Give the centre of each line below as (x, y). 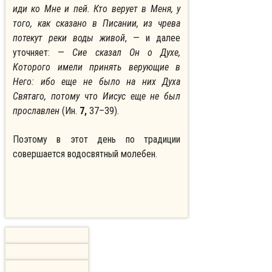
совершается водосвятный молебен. (85, 154)
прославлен (36, 111)
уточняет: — (43, 53)
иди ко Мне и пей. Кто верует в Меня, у (97, 9)
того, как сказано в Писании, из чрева (97, 24)
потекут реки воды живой (69, 38)
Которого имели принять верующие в (97, 67)
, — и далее (153, 38)
